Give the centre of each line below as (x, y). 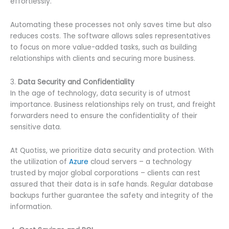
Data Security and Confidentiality (76, 82)
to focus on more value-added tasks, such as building (104, 48)
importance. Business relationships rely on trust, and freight (113, 105)
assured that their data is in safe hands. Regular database (112, 185)
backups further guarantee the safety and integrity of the (112, 196)
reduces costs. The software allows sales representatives (110, 36)
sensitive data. (36, 127)
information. (31, 207)
